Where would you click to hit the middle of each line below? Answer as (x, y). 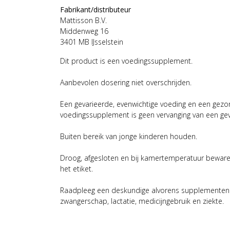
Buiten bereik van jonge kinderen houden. (129, 136)
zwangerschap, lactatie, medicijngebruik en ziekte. (142, 201)
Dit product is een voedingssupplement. (126, 61)
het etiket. (76, 168)
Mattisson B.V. (83, 20)
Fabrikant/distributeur (95, 9)
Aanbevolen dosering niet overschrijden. (126, 82)
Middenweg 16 (84, 31)
